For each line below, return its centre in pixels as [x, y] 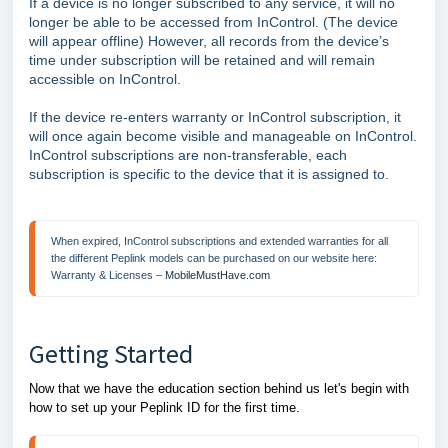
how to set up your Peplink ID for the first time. [168, 407]
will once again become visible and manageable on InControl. [223, 136]
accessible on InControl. [105, 79]
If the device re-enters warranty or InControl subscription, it [215, 117]
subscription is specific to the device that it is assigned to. [209, 174]
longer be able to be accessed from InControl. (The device [213, 22]
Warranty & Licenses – [108, 275]
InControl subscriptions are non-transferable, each [188, 155]
